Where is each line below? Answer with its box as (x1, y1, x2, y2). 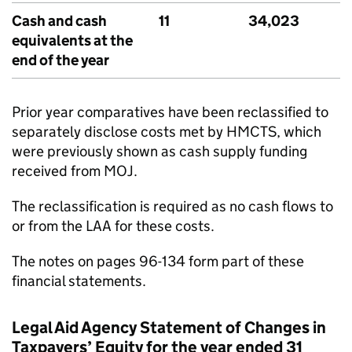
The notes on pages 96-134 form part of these (12, 252, 304, 270)
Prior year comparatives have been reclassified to (12, 103, 328, 121)
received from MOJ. (12, 162, 137, 180)
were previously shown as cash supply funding (12, 142, 307, 160)
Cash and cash (12, 12, 107, 30)
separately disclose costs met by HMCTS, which (12, 123, 321, 141)
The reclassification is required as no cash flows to (12, 197, 333, 215)
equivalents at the (12, 31, 133, 49)
